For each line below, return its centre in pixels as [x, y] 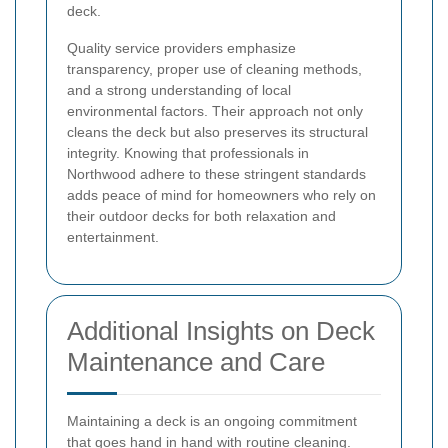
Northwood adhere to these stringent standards [216, 174]
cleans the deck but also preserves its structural [217, 132]
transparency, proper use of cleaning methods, [214, 69]
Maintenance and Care [196, 362]
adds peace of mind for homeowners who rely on [221, 195]
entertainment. [113, 237]
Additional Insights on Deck [221, 331]
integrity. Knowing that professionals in [188, 153]
